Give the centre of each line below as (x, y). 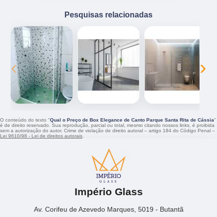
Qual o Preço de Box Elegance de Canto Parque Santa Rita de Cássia (132, 120)
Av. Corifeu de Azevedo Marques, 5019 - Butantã (108, 209)
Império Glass (108, 192)
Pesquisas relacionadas (108, 14)
